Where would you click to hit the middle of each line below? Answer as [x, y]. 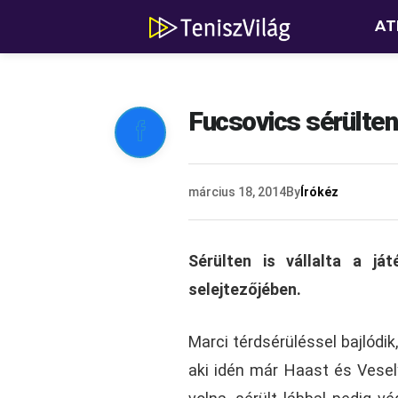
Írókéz [319, 192]
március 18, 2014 [237, 192]
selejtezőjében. [245, 289]
